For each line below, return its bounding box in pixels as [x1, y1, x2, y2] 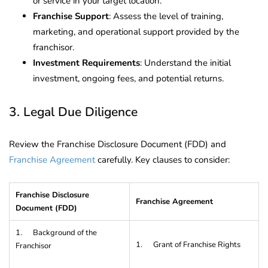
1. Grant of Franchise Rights [136, 239, 240, 250]
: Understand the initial [140, 56, 231, 69]
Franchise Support [33, 10, 109, 22]
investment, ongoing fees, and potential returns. [33, 72, 224, 84]
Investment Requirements [33, 56, 140, 69]
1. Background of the [16, 227, 97, 238]
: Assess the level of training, [109, 10, 223, 22]
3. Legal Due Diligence [9, 103, 138, 120]
